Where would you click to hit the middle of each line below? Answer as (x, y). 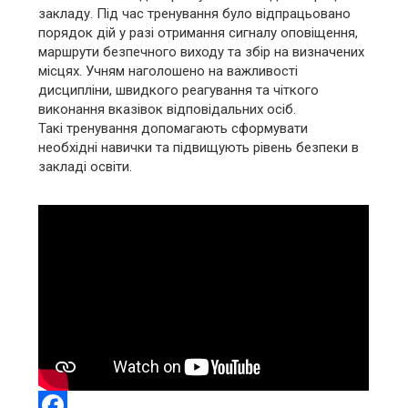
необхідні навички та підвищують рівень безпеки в (199, 147)
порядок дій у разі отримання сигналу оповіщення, (199, 32)
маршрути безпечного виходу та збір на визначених (202, 51)
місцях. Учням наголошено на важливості (168, 71)
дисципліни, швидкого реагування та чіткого (179, 90)
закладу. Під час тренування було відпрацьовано (195, 13)
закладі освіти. (86, 166)
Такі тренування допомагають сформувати (173, 128)
